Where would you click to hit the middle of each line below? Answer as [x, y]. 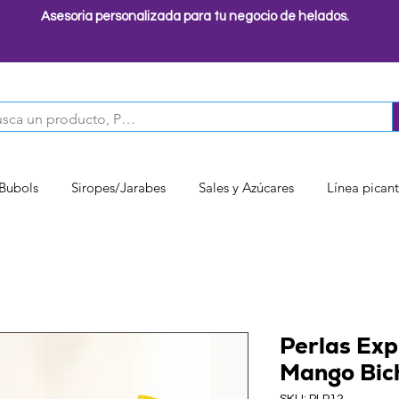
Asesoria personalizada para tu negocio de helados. [195, 16]
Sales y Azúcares [246, 187]
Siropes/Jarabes [118, 187]
